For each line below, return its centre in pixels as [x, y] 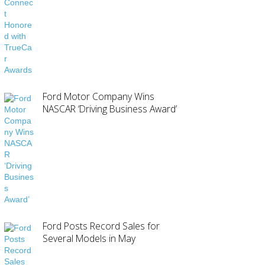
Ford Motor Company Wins [99, 96]
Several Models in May [89, 238]
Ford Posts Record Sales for [101, 226]
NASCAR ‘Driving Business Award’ [110, 109]
